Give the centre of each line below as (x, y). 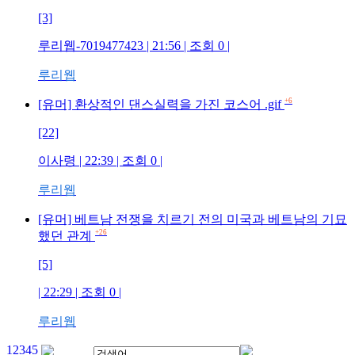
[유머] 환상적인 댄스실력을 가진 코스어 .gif (160, 104)
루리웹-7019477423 (91, 46)
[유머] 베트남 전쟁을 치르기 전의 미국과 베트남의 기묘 (193, 219)
